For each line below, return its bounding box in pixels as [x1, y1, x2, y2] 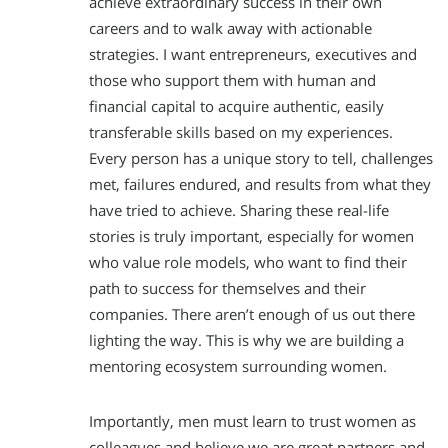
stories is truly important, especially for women [89, 227, 414, 247]
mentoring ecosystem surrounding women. [89, 357, 387, 377]
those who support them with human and [89, 71, 376, 91]
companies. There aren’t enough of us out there [89, 305, 415, 325]
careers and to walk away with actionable [89, 19, 372, 39]
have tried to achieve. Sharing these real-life [89, 201, 389, 221]
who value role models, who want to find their [89, 253, 407, 273]
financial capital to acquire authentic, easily [89, 97, 384, 117]
